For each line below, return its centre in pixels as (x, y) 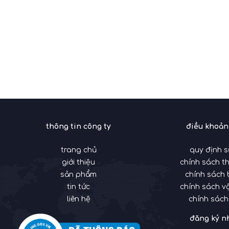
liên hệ (78, 199)
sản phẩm (79, 174)
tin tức (79, 187)
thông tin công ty (79, 126)
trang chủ (78, 150)
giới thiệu (79, 162)
